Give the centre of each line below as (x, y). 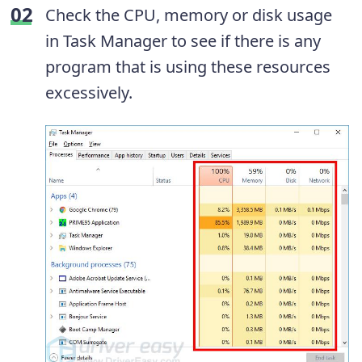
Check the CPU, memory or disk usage (189, 15)
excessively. (89, 92)
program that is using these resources (188, 66)
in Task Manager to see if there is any (183, 40)
